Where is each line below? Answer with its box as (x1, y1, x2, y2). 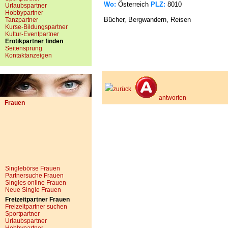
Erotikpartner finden (5, 38, 63, 45)
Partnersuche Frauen (5, 172, 64, 179)
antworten (159, 94, 186, 101)
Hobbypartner (5, 9, 43, 16)
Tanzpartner (5, 16, 38, 23)
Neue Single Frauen (5, 186, 61, 193)
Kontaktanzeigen (5, 52, 52, 59)
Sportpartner (5, 210, 40, 217)
